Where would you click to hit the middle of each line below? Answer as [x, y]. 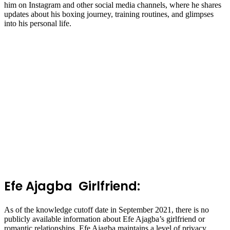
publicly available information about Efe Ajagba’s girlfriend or [104, 219]
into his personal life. [38, 24]
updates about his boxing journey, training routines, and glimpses [109, 14]
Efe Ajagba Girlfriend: [72, 186]
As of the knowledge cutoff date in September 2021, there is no [107, 210]
